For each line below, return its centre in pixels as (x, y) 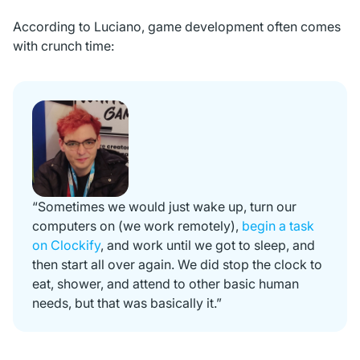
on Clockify (66, 245)
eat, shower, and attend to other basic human (166, 284)
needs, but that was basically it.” (127, 303)
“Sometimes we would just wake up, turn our (164, 207)
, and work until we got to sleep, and (208, 245)
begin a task (278, 226)
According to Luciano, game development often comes (177, 27)
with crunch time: (63, 46)
